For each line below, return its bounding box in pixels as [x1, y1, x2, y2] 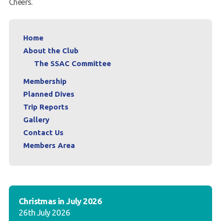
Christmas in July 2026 [18, 196, 102, 206]
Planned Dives [23, 90, 74, 99]
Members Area [23, 141, 75, 150]
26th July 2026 [18, 208, 71, 218]
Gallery [23, 115, 49, 124]
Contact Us [23, 128, 64, 137]
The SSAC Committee [34, 59, 111, 68]
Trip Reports [23, 103, 69, 111]
